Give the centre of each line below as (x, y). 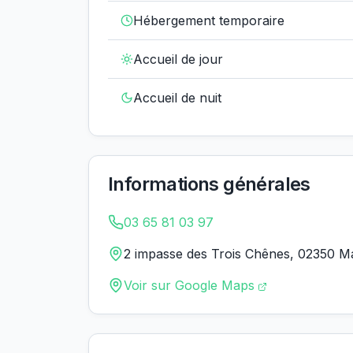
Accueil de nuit (177, 98)
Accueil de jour (178, 59)
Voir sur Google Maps (189, 285)
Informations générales (209, 184)
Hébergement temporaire (209, 20)
